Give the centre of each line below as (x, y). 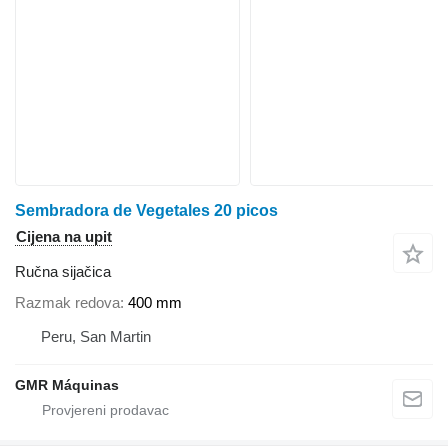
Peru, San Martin (96, 337)
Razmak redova (67, 303)
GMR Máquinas (67, 385)
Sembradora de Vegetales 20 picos (146, 210)
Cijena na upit (64, 236)
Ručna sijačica (63, 271)
